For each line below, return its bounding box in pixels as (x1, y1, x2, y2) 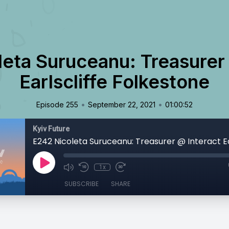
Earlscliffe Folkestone (19, 71, 210, 93)
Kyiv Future (33, 125, 70, 133)
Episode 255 (36, 100, 78, 109)
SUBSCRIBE (64, 179, 99, 188)
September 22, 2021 (88, 100, 155, 109)
